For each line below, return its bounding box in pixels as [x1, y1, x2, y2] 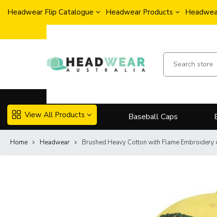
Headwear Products [106, 7, 173, 17]
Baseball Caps [128, 111, 178, 123]
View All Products [25, 109, 85, 120]
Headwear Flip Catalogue [7, 7, 93, 17]
